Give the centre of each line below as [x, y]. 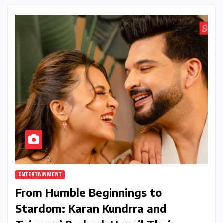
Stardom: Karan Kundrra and [91, 208]
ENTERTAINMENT [40, 175]
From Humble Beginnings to [89, 192]
